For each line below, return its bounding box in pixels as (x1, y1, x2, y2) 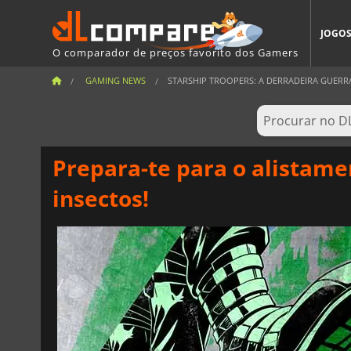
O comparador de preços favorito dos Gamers (52, 45, 299, 60)
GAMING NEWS (85, 74, 146, 86)
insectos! (52, 183, 149, 213)
